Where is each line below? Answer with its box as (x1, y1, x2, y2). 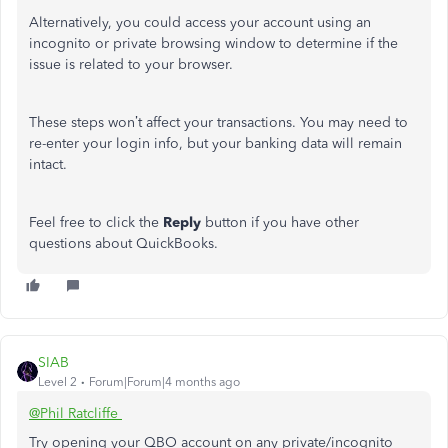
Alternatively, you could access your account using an (29, 14, 371, 31)
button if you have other (205, 214, 359, 231)
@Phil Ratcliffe (29, 405, 122, 422)
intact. (29, 156, 67, 173)
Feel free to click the (29, 214, 163, 231)
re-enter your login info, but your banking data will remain (29, 135, 402, 152)
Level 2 (38, 375, 77, 389)
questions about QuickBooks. (29, 235, 218, 252)
